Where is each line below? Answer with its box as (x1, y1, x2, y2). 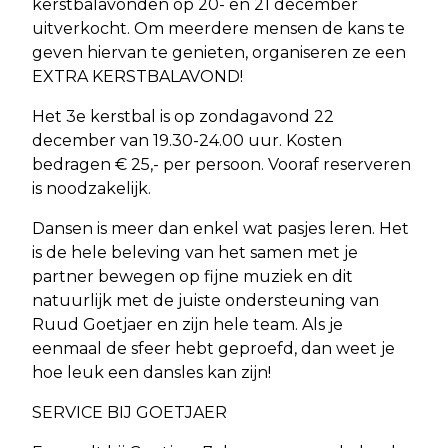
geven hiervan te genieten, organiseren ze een (32, 42, 406, 62)
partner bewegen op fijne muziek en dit (32, 266, 353, 286)
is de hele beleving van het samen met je (32, 242, 358, 262)
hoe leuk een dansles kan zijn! (32, 362, 271, 382)
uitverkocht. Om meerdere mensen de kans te (32, 18, 405, 38)
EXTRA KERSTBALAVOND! (32, 66, 243, 86)
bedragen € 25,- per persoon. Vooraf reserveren (32, 154, 411, 174)
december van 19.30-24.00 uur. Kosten (32, 130, 342, 150)
